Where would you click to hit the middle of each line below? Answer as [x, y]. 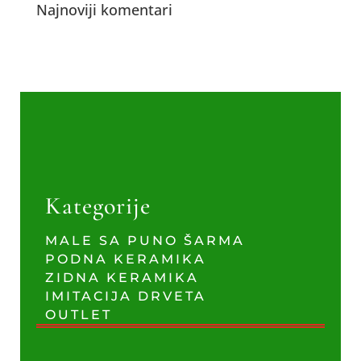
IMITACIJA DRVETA [125, 296]
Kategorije [98, 206]
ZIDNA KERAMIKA [122, 278]
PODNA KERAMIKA [125, 259]
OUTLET [78, 315]
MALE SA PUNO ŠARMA [145, 241]
